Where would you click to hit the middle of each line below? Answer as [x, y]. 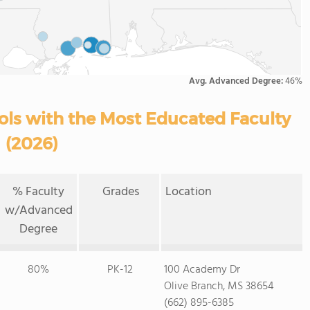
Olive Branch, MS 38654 [219, 286]
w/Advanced [38, 211]
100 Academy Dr [202, 270]
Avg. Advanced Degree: [237, 81]
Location [189, 192]
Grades [121, 192]
